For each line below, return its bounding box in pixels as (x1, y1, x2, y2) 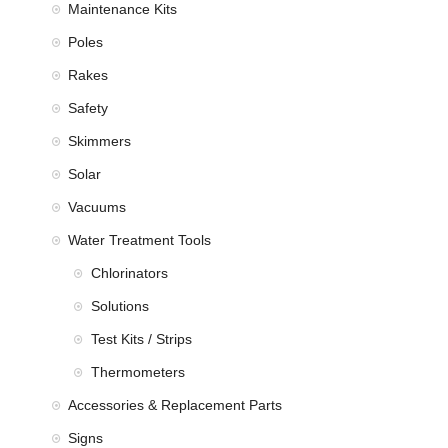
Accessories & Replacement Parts (67, 396, 282, 413)
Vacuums (67, 198, 126, 215)
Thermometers (90, 363, 185, 380)
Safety (67, 99, 108, 116)
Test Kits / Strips (90, 330, 192, 347)
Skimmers (67, 132, 131, 149)
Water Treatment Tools (67, 231, 211, 248)
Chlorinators (90, 264, 168, 281)
